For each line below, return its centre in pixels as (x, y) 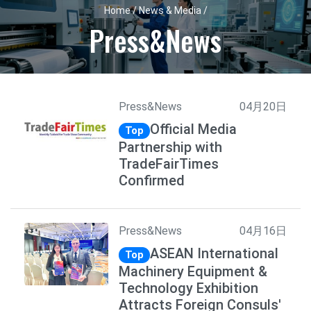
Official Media (193, 129)
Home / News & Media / (155, 10)
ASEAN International (214, 253)
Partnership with (170, 147)
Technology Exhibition (188, 288)
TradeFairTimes (168, 163)
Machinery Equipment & (193, 271)
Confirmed (151, 180)
